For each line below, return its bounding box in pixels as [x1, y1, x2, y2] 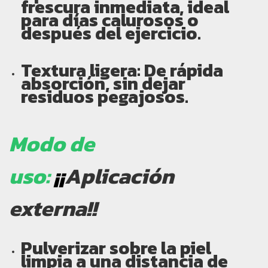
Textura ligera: [21, 56, 141, 84]
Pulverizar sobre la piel [21, 234, 211, 262]
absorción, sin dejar [21, 69, 185, 97]
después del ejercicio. [21, 19, 201, 47]
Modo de [9, 127, 95, 160]
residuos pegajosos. [21, 83, 188, 110]
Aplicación [65, 159, 174, 192]
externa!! [9, 191, 97, 224]
